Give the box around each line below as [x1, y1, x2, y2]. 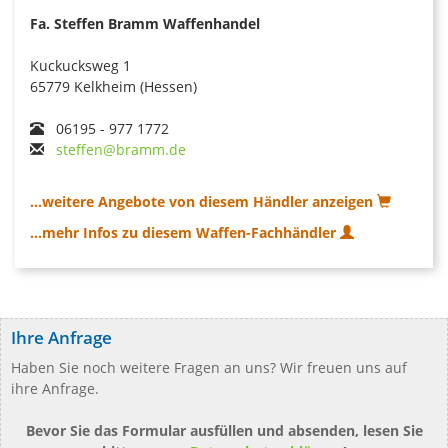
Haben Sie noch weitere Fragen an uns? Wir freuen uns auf [11, 357, 407, 377]
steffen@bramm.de [56, 139, 186, 159]
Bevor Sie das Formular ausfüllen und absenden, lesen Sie [25, 420, 423, 440]
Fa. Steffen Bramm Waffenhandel [30, 13, 260, 33]
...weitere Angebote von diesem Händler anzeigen [30, 191, 377, 211]
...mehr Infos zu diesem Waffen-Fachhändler [30, 222, 340, 242]
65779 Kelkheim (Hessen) [30, 76, 197, 96]
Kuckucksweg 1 [30, 55, 131, 75]
